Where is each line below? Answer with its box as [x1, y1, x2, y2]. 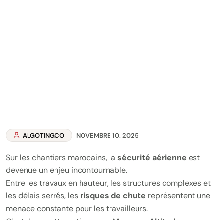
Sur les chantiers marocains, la [6, 152, 117, 163]
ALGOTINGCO [21, 131, 64, 139]
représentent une [146, 191, 210, 201]
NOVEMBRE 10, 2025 [76, 131, 138, 139]
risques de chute [80, 191, 146, 201]
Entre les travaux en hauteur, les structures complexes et [6, 178, 211, 188]
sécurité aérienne [117, 152, 187, 163]
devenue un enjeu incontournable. [6, 165, 127, 175]
